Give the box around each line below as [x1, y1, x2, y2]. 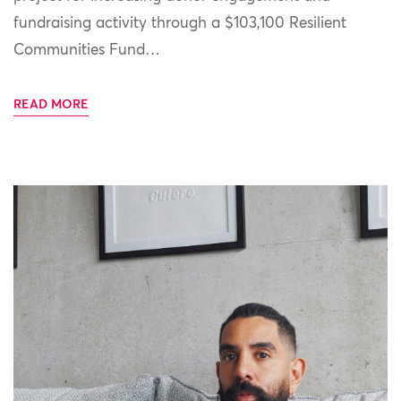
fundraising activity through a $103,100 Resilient [13, 15, 346, 31]
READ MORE [13, 98, 89, 111]
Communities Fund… [13, 42, 160, 58]
